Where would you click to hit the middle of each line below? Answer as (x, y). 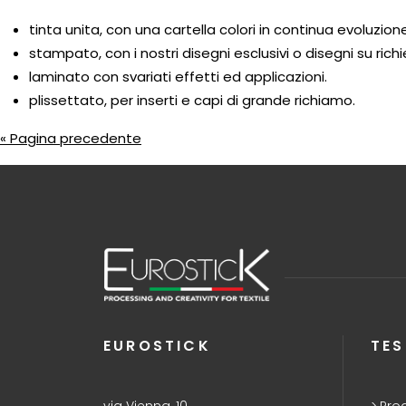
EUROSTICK (157, 345)
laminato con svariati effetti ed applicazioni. (178, 77)
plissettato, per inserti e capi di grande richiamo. (192, 100)
